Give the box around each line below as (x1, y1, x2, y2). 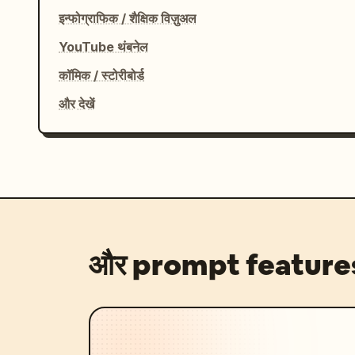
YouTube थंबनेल (59, 39, 148, 55)
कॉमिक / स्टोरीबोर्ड (59, 67, 144, 83)
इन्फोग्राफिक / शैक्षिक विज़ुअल (59, 10, 197, 26)
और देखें (59, 96, 94, 112)
